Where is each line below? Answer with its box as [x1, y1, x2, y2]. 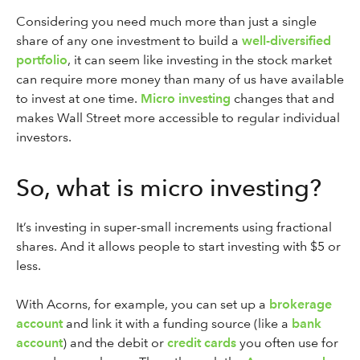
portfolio [16, 52, 67, 67]
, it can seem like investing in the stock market [67, 52, 332, 67]
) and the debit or [63, 335, 167, 350]
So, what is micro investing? [16, 173, 321, 202]
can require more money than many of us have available [16, 72, 344, 87]
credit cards [167, 335, 236, 350]
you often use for [236, 335, 338, 350]
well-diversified [242, 33, 331, 48]
